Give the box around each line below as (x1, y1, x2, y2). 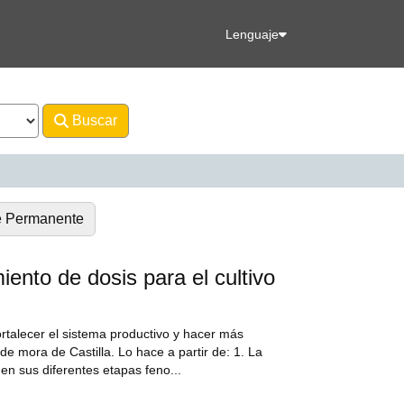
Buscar (69, 113, 117, 128)
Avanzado (144, 113, 209, 128)
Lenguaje (225, 26, 279, 41)
